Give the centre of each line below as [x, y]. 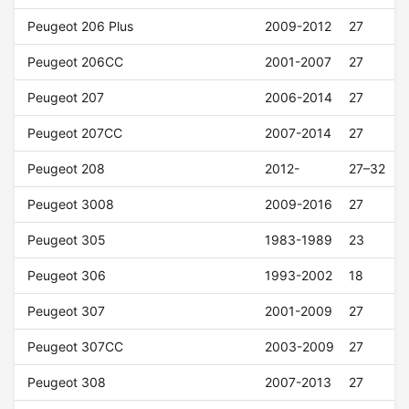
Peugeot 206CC [76, 62]
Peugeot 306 [67, 276]
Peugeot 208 [67, 169]
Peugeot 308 [67, 383]
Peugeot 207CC [75, 133]
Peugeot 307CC [76, 347]
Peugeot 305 [67, 240]
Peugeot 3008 [71, 204]
